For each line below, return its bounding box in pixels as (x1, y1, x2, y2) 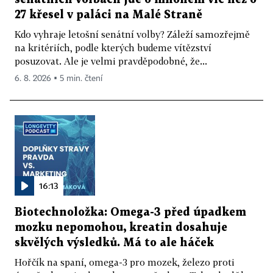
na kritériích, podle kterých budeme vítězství (15, 41, 211, 53)
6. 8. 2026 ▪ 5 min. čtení (15, 74, 102, 83)
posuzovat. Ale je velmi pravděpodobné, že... (15, 55, 207, 66)
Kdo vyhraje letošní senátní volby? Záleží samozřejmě (15, 28, 250, 40)
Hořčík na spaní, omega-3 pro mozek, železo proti (15, 256, 235, 268)
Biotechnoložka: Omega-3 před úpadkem (15, 207, 246, 218)
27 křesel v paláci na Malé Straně (15, 9, 202, 20)
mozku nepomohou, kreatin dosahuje (15, 222, 227, 233)
